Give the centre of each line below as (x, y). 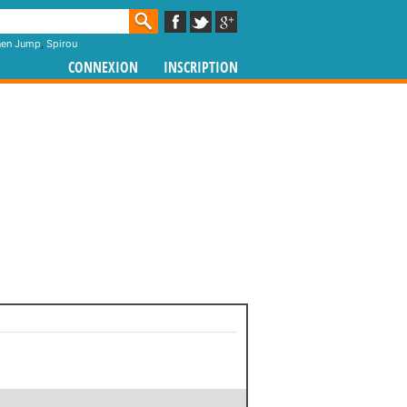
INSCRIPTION (201, 68)
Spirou (62, 44)
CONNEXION (103, 68)
